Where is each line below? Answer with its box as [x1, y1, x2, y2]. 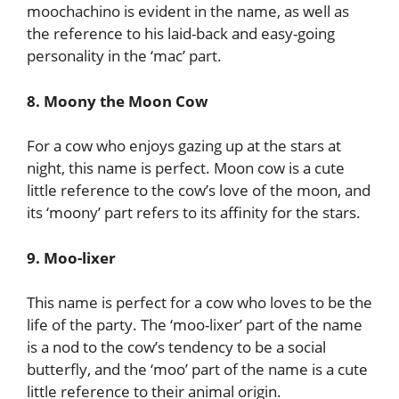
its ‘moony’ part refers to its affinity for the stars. [27, 202, 361, 223]
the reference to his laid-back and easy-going [27, 23, 335, 44]
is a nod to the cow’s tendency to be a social [27, 337, 326, 357]
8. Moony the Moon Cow [27, 90, 208, 111]
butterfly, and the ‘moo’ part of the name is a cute [27, 359, 368, 379]
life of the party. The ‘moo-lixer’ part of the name [27, 314, 362, 335]
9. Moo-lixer [27, 247, 116, 268]
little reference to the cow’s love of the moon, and [27, 180, 370, 200]
